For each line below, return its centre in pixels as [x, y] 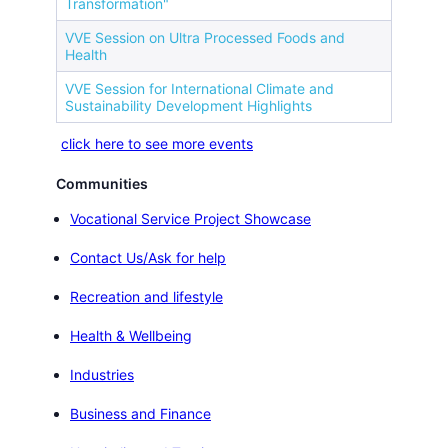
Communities [102, 183]
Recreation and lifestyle [146, 296]
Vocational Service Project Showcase [190, 218]
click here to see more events [157, 143]
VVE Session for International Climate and [199, 88]
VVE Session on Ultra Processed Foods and [205, 37]
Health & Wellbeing [131, 335]
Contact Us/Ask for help [148, 257]
